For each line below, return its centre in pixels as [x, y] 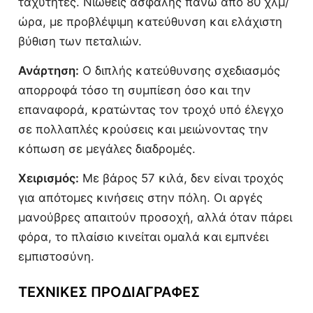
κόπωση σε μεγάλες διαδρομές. [107, 149]
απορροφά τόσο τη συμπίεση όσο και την [134, 90]
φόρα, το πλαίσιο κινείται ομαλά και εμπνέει [143, 237]
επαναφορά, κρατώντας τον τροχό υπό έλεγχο [151, 110]
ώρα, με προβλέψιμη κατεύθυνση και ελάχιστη [150, 22]
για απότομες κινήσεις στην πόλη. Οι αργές [140, 198]
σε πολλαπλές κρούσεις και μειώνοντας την [143, 130]
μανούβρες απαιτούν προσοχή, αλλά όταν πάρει [155, 218]
